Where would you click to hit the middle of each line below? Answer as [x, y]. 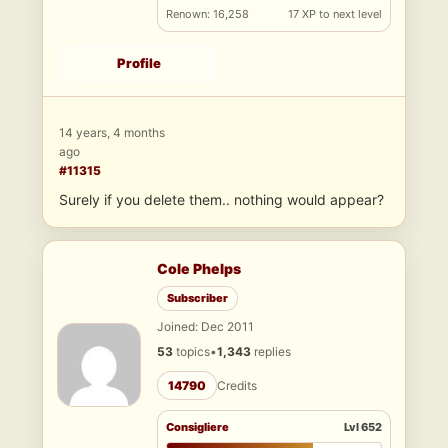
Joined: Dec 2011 [205, 327]
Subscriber [197, 298]
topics [191, 352]
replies [271, 352]
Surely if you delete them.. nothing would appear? [221, 200]
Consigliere [197, 427]
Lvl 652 [363, 427]
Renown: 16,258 [207, 14]
